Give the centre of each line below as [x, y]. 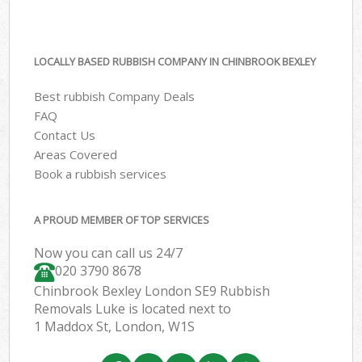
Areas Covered [76, 154]
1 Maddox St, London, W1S [115, 327]
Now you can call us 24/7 [109, 253]
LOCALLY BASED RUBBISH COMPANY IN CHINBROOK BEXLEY [175, 62]
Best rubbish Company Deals [115, 96]
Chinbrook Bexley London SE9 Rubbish [152, 291]
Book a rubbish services [101, 173]
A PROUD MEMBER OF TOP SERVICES [122, 220]
